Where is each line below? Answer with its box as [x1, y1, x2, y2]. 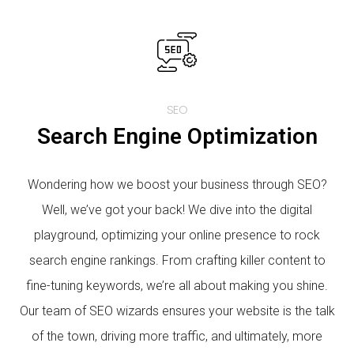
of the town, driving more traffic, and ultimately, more [32, 329, 322, 344]
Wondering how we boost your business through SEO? [27, 177, 327, 192]
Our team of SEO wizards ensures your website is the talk [19, 303, 335, 318]
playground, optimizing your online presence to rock [34, 228, 320, 243]
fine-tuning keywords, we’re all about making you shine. [26, 278, 328, 293]
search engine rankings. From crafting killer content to [28, 253, 326, 268]
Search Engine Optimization [36, 123, 318, 149]
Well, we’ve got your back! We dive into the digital [42, 202, 312, 217]
